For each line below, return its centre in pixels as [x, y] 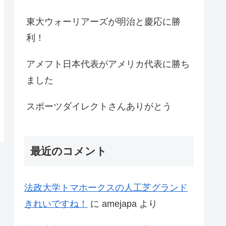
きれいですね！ [56, 204]
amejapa [119, 204]
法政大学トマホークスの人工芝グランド [106, 187]
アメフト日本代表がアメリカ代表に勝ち [108, 64]
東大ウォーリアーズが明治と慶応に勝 [103, 21]
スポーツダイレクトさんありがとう [99, 106]
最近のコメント [69, 151]
